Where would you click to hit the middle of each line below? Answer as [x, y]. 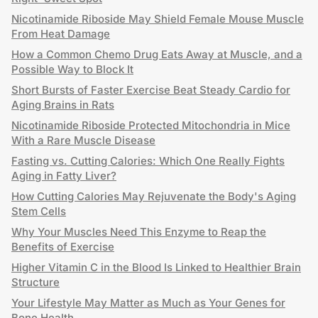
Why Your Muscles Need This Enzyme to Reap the [139, 232]
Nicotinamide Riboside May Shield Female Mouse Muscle [158, 19]
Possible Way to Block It [72, 69]
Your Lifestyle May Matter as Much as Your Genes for [148, 303]
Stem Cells [39, 211]
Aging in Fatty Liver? [64, 176]
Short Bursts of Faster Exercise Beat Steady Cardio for [151, 90]
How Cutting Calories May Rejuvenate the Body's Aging [154, 196]
